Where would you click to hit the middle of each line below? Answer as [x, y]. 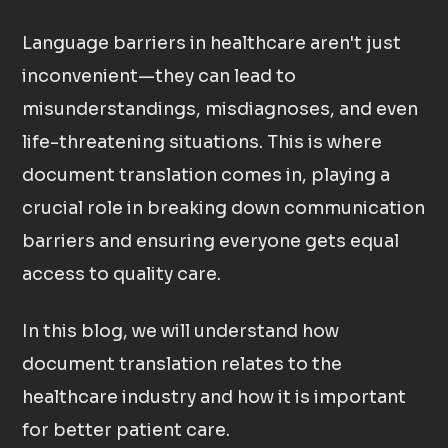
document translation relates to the [182, 364]
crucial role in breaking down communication [224, 208]
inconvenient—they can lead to [159, 76]
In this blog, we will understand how [181, 331]
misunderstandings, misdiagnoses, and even [220, 109]
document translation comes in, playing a [206, 175]
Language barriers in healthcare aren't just [212, 43]
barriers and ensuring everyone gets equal [211, 241]
